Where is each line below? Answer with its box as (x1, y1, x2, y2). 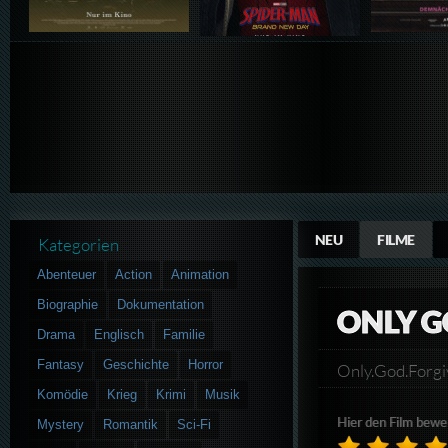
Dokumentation (117, 296, 205, 312)
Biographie (37, 296, 99, 312)
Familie (163, 326, 206, 342)
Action (115, 266, 153, 282)
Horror (188, 356, 224, 372)
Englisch (94, 326, 145, 342)
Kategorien (38, 234, 120, 256)
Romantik (103, 416, 159, 432)
